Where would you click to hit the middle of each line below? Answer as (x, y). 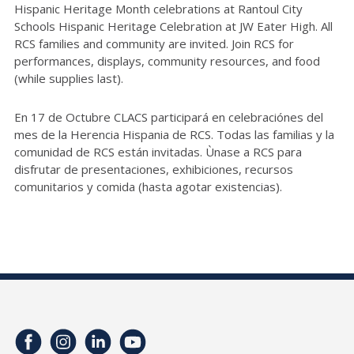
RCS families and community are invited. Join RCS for (154, 43)
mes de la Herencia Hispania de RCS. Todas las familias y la (174, 134)
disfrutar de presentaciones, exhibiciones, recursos (154, 169)
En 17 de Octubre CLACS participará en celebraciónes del (169, 117)
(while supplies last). (69, 78)
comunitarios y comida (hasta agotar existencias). (148, 186)
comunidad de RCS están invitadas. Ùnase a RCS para (158, 151)
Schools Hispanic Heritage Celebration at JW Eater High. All (173, 26)
